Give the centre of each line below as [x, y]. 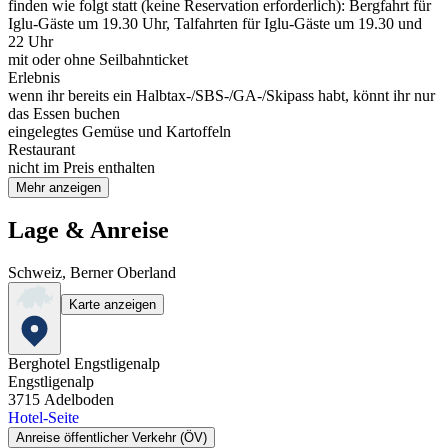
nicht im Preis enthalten [81, 167]
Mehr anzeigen [58, 187]
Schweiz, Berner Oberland [92, 273]
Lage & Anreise [88, 230]
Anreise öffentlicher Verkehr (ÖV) [111, 438]
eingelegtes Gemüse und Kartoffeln [119, 131]
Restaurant [41, 149]
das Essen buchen [64, 113]
